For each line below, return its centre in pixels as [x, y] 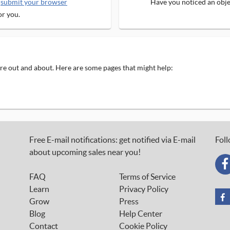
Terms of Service [147, 177]
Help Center [140, 214]
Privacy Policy [143, 189]
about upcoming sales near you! [85, 152]
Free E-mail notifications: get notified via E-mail [112, 140]
